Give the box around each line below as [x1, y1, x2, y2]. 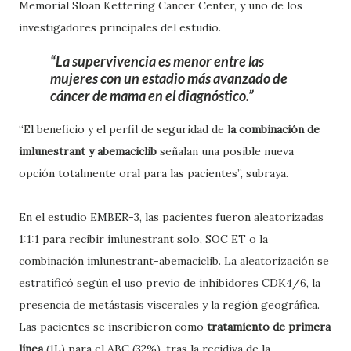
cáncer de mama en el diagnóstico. [50, 87, 248, 104]
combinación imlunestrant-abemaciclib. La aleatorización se [19, 254, 329, 268]
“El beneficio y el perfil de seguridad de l [19, 122, 230, 136]
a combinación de [230, 122, 320, 136]
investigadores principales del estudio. [19, 20, 221, 34]
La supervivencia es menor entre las [56, 52, 264, 70]
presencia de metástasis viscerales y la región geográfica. [19, 298, 320, 312]
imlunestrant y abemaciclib [19, 144, 157, 158]
